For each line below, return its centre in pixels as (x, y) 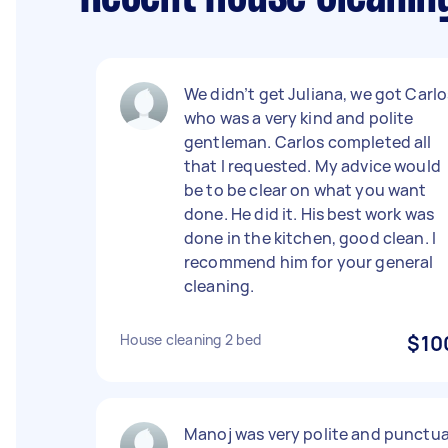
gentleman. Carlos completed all (308, 142)
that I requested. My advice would (312, 166)
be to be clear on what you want (305, 190)
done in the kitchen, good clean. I (310, 238)
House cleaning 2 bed (190, 339)
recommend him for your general (309, 262)
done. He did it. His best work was (309, 214)
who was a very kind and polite (299, 118)
